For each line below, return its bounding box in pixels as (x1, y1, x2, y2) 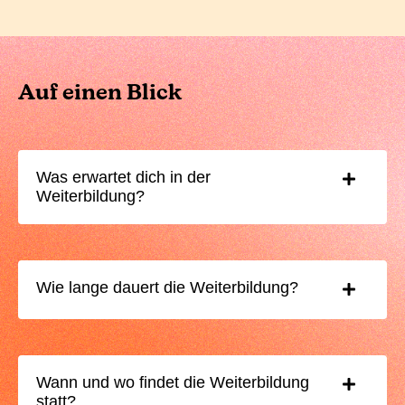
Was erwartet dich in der (36, 168, 211, 187)
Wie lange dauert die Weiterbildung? (36, 278, 298, 297)
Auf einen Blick (18, 83, 182, 106)
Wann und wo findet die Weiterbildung (36, 373, 309, 392)
